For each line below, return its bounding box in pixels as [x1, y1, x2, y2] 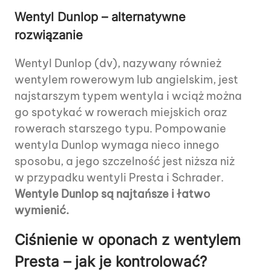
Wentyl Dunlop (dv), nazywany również [15, 56, 221, 71]
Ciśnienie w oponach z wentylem [15, 231, 241, 249]
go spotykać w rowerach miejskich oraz [15, 105, 227, 120]
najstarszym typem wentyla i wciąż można [15, 89, 242, 103]
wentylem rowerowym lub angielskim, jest [15, 73, 238, 87]
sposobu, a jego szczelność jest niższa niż [15, 154, 235, 169]
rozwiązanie [15, 28, 83, 43]
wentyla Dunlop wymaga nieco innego [15, 138, 220, 152]
